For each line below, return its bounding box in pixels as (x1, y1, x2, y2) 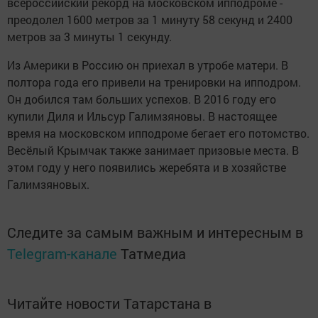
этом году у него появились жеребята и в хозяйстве (7, 160, 286, 175)
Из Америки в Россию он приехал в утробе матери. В (7, 57, 288, 73)
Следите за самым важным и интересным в (7, 223, 303, 242)
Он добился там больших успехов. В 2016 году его (7, 92, 276, 107)
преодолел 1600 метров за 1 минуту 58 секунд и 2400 (7, 12, 292, 28)
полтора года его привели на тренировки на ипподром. (7, 75, 301, 90)
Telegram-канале (7, 244, 117, 263)
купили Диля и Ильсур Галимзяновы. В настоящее (7, 109, 277, 124)
